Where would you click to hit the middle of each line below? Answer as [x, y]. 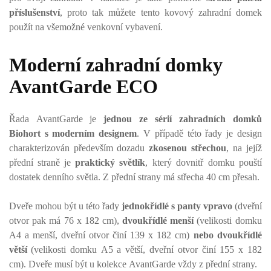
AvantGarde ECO [83, 87]
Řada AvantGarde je [56, 119]
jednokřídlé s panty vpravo [178, 206]
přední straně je [42, 162]
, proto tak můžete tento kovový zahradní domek [161, 12]
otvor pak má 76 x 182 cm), [64, 220]
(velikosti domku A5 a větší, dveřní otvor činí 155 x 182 [146, 250]
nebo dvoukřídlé [226, 235]
